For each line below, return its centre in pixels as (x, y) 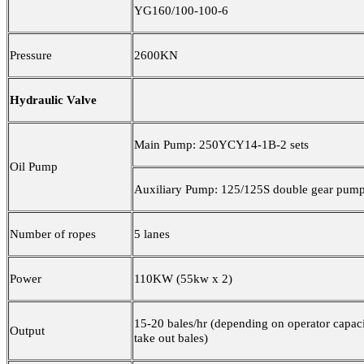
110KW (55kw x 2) (183, 279)
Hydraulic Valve (53, 100)
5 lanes (152, 234)
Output (27, 331)
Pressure (31, 56)
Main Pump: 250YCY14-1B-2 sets (221, 145)
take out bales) (171, 338)
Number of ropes (53, 234)
